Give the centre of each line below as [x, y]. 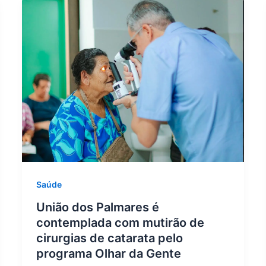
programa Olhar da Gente [109, 254]
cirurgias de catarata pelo [110, 238]
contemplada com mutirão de [121, 223]
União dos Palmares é [98, 208]
